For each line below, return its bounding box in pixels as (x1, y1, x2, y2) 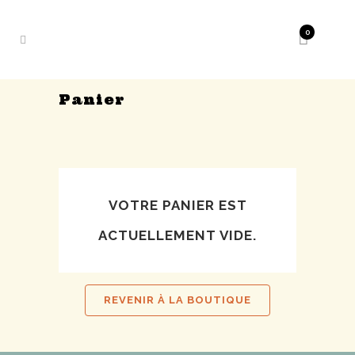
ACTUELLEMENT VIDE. (98, 227, 257, 243)
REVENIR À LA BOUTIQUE (104, 294, 251, 306)
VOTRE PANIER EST (108, 197, 247, 213)
